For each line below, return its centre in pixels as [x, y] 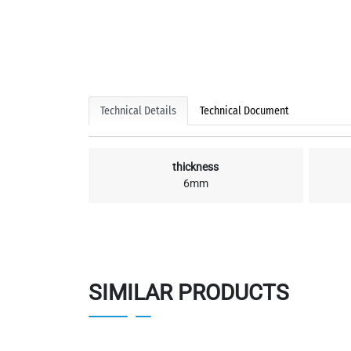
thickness [196, 167]
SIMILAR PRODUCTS [188, 293]
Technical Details [138, 111]
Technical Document [244, 111]
